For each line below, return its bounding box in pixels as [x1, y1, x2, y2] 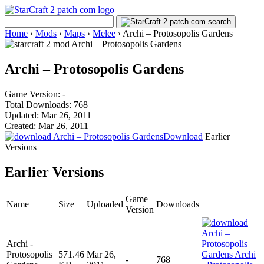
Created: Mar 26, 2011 [5, 120, 88, 131]
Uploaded [87, 199, 123, 209]
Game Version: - [5, 88, 65, 99]
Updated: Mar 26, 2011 [5, 110, 91, 120]
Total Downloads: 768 [5, 99, 88, 110]
